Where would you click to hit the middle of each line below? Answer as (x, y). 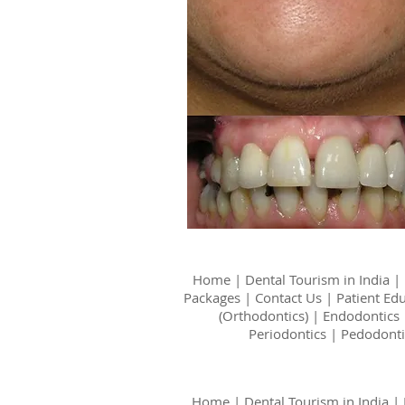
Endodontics (361, 316)
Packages (212, 297)
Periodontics (287, 334)
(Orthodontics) (265, 316)
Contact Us (288, 297)
